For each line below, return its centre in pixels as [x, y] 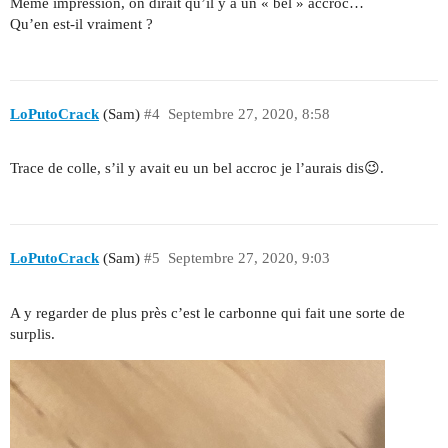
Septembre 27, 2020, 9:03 [248, 257]
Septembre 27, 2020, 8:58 [248, 113]
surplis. [32, 333]
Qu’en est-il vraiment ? [81, 23]
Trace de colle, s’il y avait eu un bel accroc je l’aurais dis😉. [197, 168]
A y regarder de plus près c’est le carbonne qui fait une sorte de [207, 312]
